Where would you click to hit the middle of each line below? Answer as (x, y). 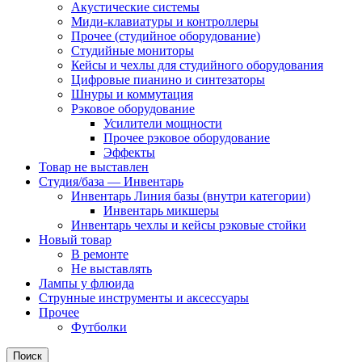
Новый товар (75, 239)
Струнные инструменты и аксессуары (144, 297)
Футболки (99, 326)
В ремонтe (100, 254)
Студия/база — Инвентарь (111, 181)
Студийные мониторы (133, 50)
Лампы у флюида (86, 283)
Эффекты (129, 152)
